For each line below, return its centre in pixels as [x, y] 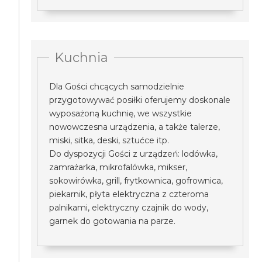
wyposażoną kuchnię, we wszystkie [121, 113]
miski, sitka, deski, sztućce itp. [109, 140]
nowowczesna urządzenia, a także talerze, [135, 127]
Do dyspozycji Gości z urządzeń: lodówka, [134, 154]
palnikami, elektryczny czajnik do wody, [129, 208]
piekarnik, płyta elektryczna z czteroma [129, 194]
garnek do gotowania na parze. [113, 221]
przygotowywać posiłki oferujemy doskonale [140, 100]
